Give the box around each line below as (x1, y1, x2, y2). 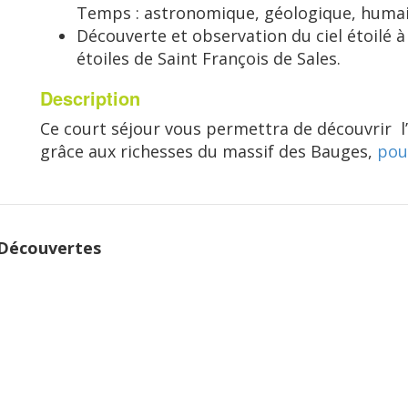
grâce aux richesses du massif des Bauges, (40, 140, 377, 162)
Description (40, 85, 140, 111)
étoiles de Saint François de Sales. (76, 47, 341, 69)
